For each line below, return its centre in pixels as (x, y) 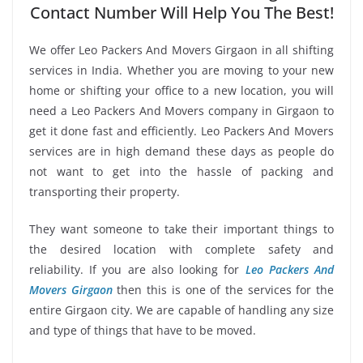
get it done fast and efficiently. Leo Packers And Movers (181, 130)
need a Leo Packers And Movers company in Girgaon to (181, 110)
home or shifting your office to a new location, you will (181, 90)
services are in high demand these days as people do (181, 151)
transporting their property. (105, 191)
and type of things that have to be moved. (143, 330)
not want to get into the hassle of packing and (181, 171)
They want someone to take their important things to (181, 228)
